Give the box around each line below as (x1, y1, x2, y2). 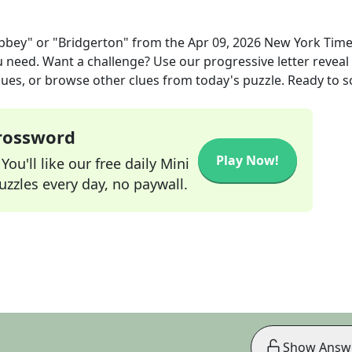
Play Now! (216, 152, 279, 169)
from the (129, 34, 188, 51)
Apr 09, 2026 (188, 34, 261, 51)
